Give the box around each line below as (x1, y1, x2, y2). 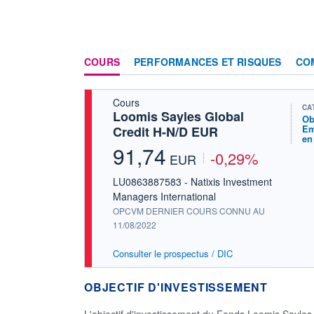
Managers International (113, 189, 216, 203)
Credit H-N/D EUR (113, 122, 218, 141)
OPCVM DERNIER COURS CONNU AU (113, 204, 265, 217)
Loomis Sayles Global (113, 107, 244, 125)
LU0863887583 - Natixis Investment (113, 174, 272, 189)
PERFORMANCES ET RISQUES (134, 54, 282, 69)
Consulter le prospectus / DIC (113, 246, 233, 260)
